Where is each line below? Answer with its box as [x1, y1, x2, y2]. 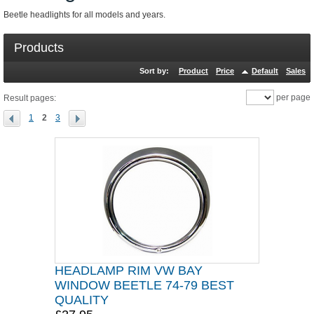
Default [252, 67, 278, 75]
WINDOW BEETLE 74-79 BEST [55, 278, 234, 292]
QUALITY [55, 293, 109, 307]
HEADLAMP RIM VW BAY [55, 264, 203, 278]
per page [274, 93, 310, 102]
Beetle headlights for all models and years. [4, 10, 165, 20]
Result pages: [4, 93, 56, 103]
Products [14, 41, 64, 55]
